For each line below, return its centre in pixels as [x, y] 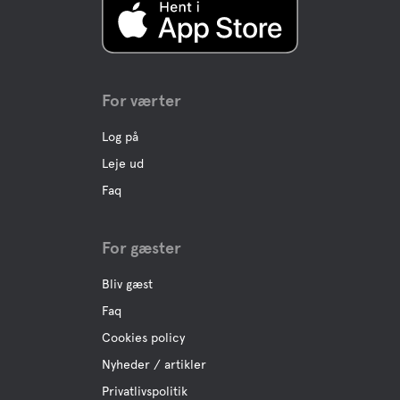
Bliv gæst [127, 284]
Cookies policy [143, 337]
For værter [142, 100]
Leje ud [123, 163]
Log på [120, 137]
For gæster [142, 248]
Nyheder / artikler [154, 364]
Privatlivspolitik [145, 391]
